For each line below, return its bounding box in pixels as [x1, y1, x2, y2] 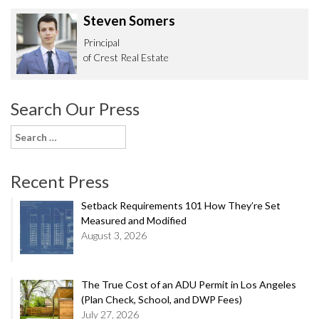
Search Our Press [11, 98, 140, 120]
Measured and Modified [80, 214, 187, 227]
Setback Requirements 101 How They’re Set [80, 199, 281, 212]
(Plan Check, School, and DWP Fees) [80, 293, 242, 306]
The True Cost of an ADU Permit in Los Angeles [80, 278, 296, 291]
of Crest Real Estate [83, 51, 169, 64]
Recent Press [11, 171, 109, 192]
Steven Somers [83, 12, 175, 29]
